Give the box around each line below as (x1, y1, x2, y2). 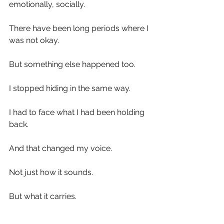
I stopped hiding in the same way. (9, 83, 130, 93)
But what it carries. (9, 191, 76, 201)
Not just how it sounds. (9, 167, 93, 177)
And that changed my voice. (9, 143, 112, 153)
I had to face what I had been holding (9, 107, 146, 117)
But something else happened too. (9, 59, 135, 69)
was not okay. (9, 35, 59, 45)
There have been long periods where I (9, 23, 150, 33)
